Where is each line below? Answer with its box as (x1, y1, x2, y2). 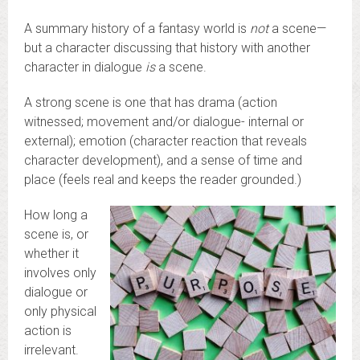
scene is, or (24, 227, 88, 243)
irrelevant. (24, 342, 79, 358)
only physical (24, 304, 96, 320)
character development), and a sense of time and (24, 153, 302, 169)
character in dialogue (24, 59, 145, 76)
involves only (24, 265, 96, 281)
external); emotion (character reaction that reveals (24, 133, 307, 149)
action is (24, 323, 72, 339)
